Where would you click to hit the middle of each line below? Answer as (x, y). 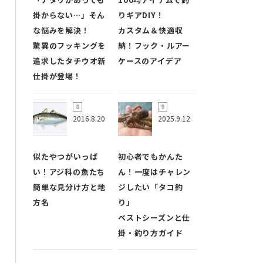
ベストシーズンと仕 (154, 218)
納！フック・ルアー (154, 46)
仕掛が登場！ (57, 76)
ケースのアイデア (150, 61)
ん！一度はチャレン (155, 172)
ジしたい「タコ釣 (151, 187)
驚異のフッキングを (70, 46)
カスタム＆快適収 (151, 31)
